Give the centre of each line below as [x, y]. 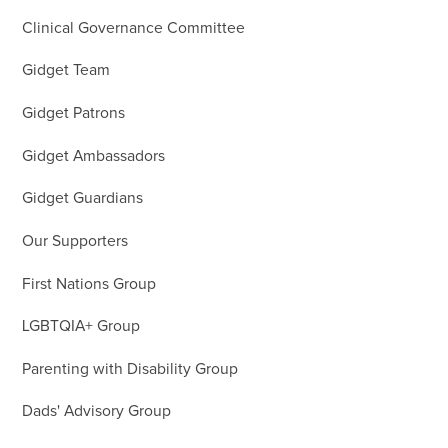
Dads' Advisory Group [97, 412]
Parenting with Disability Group [130, 369]
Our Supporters [75, 241]
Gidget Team [66, 71]
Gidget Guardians [83, 199]
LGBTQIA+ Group [81, 327]
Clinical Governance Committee [134, 28]
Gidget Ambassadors [94, 156]
